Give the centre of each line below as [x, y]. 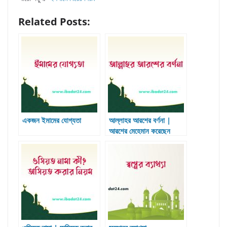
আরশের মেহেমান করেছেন [140, 131]
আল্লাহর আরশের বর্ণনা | [140, 121]
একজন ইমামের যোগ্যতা [52, 121]
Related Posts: [54, 22]
